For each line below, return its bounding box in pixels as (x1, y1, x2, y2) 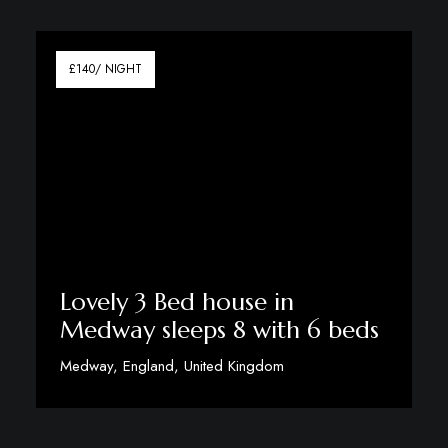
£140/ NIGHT (68, 60, 142, 79)
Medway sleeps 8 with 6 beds (59, 314, 379, 345)
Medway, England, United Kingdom (59, 354, 284, 377)
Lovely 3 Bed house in (59, 286, 294, 317)
